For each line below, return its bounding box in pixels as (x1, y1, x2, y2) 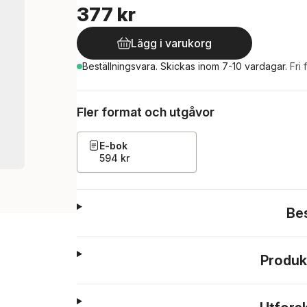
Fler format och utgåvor (77, 105, 214, 119)
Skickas (160, 60, 198, 72)
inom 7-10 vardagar (198, 60, 285, 72)
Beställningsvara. (82, 60, 160, 72)
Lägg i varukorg (131, 36, 212, 50)
